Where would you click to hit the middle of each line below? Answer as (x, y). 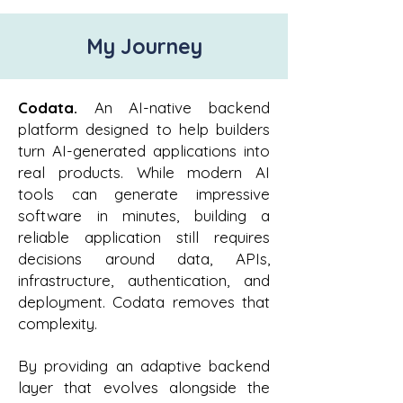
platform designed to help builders (144, 129)
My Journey (144, 46)
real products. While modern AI (144, 172)
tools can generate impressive (144, 194)
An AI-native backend (182, 107)
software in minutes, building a (144, 215)
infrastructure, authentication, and (144, 280)
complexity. (58, 323)
